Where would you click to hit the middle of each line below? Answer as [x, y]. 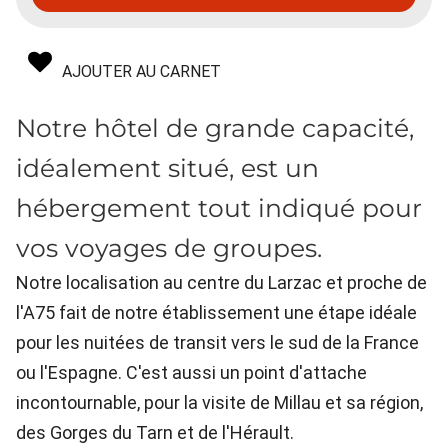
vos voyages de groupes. [169, 248]
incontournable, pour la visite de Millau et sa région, [219, 403]
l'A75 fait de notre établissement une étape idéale [216, 313]
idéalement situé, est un [167, 168]
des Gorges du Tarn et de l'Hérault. [155, 433]
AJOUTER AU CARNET [141, 72]
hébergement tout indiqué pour [219, 208]
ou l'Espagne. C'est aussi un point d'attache [191, 373]
